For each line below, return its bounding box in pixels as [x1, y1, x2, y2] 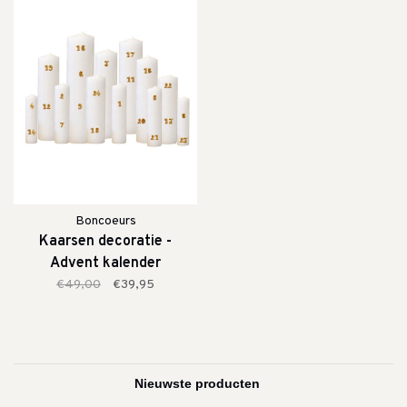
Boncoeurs [74, 213, 136, 230]
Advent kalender [50, 254, 161, 273]
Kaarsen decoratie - [39, 233, 172, 252]
